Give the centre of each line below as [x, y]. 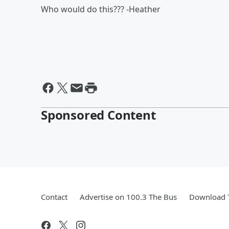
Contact [54, 197]
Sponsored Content [98, 115]
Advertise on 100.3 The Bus [128, 197]
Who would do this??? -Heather [101, 9]
